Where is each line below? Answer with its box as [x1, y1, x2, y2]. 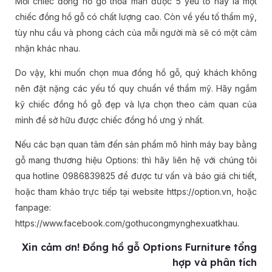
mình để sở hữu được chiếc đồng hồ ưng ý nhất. [15, 115, 204, 126]
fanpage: [15, 202, 51, 213]
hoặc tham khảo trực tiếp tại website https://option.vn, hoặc [15, 186, 257, 197]
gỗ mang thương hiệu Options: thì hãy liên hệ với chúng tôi [15, 155, 257, 166]
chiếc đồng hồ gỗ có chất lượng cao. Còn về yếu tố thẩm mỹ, [15, 12, 257, 22]
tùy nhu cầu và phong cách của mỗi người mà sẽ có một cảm [15, 27, 257, 38]
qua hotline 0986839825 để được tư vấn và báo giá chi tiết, [15, 171, 257, 182]
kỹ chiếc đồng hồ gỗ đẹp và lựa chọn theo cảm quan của [15, 99, 257, 110]
